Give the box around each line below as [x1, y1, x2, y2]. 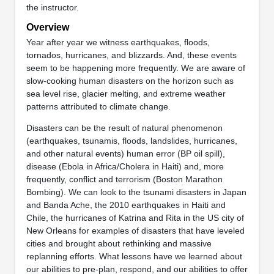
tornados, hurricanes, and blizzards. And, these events [26, 50, 237, 60]
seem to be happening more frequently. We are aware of [26, 62, 245, 73]
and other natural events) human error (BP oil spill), [26, 148, 225, 158]
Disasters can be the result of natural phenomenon [26, 122, 223, 133]
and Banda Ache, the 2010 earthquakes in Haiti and [26, 199, 226, 210]
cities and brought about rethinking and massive [26, 238, 212, 248]
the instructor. [26, 2, 79, 12]
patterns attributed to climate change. [26, 101, 171, 111]
